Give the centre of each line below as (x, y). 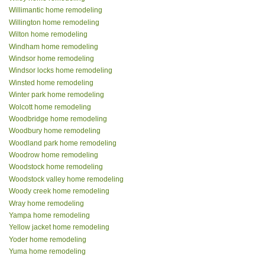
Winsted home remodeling (51, 83)
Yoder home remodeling (48, 239)
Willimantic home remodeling (56, 10)
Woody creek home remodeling (59, 191)
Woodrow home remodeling (54, 155)
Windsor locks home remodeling (61, 71)
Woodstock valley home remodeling (66, 179)
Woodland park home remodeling (63, 143)
